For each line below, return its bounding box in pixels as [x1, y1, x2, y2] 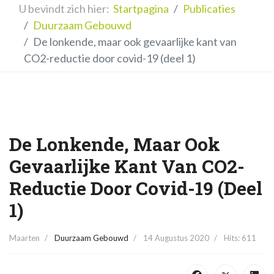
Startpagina [113, 2, 169, 15]
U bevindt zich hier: [19, 2, 113, 15]
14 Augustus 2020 [143, 233, 209, 243]
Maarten [9, 233, 40, 243]
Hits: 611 [224, 233, 256, 243]
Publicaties [183, 2, 235, 15]
